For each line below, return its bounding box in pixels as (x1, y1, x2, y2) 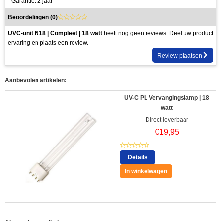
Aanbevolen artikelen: (5, 76, 67, 84)
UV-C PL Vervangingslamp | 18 (124, 94, 209, 101)
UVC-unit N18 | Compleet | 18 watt (8, 29, 102, 37)
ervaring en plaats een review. (8, 39, 88, 46)
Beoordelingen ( (8, 13, 52, 21)
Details (128, 153, 147, 161)
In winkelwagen (125, 167, 167, 175)
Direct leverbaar (145, 116, 188, 123)
